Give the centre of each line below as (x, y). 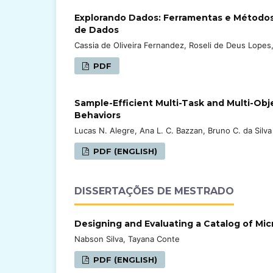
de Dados (97, 30)
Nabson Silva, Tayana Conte (127, 239)
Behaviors (97, 115)
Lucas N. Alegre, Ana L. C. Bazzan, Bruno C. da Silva (173, 130)
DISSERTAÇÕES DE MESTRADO (154, 191)
